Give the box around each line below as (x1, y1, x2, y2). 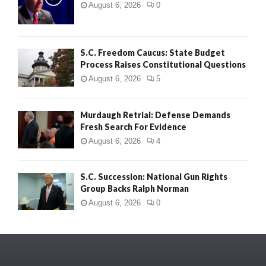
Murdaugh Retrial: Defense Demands (80, 109, 230, 120)
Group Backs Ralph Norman (80, 183, 189, 194)
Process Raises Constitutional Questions (80, 59, 246, 70)
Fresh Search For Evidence (80, 121, 186, 132)
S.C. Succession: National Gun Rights (80, 171, 227, 182)
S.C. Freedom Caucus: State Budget (80, 47, 225, 58)
